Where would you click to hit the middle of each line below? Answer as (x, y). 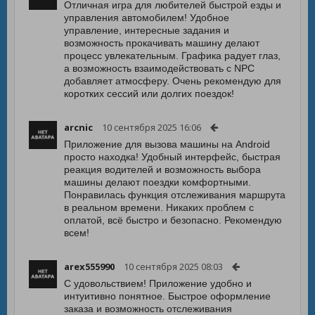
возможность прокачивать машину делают (162, 43)
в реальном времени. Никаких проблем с (159, 207)
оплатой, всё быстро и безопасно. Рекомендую (173, 220)
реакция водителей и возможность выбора (162, 169)
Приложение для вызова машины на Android (167, 144)
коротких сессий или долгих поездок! (149, 94)
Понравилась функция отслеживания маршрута (175, 195)
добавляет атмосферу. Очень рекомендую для (173, 81)
